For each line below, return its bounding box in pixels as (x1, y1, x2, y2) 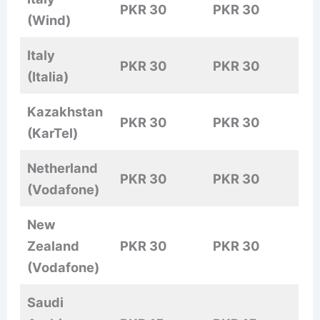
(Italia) (27, 69, 69, 85)
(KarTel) (27, 125, 79, 141)
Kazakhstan (27, 104, 104, 120)
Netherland (27, 160, 99, 176)
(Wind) (27, 12, 71, 29)
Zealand (27, 238, 80, 254)
